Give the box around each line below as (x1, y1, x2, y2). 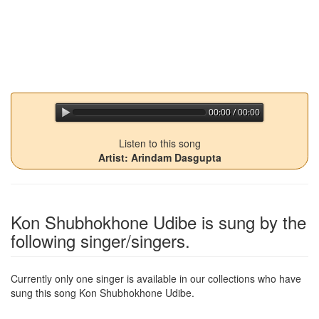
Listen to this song (118, 135, 201, 150)
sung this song (11, 285, 79, 300)
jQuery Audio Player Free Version (155, 124, 263, 132)
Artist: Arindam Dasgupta (98, 150, 221, 164)
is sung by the (197, 209, 306, 234)
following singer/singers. (11, 227, 190, 253)
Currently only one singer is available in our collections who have (11, 271, 301, 286)
